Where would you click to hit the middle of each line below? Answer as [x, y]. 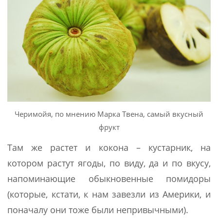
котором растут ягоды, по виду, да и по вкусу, [109, 163]
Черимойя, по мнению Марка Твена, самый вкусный [109, 114]
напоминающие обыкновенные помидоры [109, 179]
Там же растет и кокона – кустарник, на [109, 148]
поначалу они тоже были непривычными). [98, 210]
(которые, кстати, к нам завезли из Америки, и [109, 194]
